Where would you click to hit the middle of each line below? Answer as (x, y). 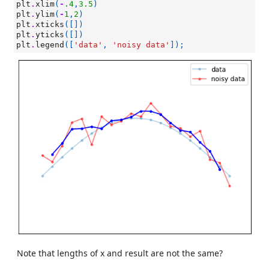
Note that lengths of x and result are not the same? (120, 253)
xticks (50, 24)
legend (50, 45)
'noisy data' (141, 45)
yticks (50, 35)
